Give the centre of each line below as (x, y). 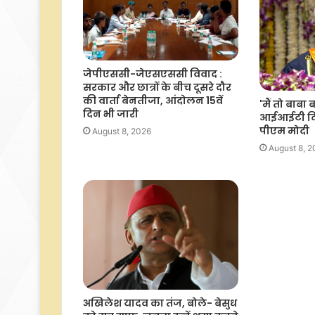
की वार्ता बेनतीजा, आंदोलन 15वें (153, 101)
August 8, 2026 (122, 131)
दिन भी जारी (111, 114)
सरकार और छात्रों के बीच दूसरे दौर (157, 88)
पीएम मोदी (285, 131)
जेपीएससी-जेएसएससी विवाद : (153, 74)
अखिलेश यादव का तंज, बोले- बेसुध (160, 303)
